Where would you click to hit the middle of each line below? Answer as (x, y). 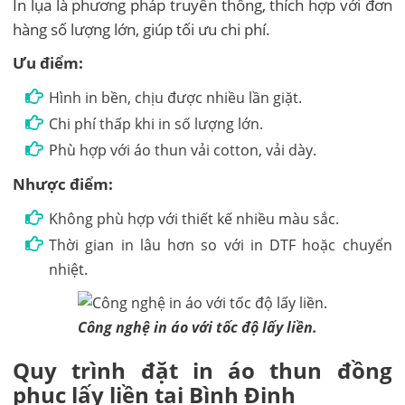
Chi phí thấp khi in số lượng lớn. (156, 123)
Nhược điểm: (63, 184)
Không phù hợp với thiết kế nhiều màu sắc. (194, 218)
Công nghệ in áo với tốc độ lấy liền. (197, 327)
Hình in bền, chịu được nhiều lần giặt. (176, 97)
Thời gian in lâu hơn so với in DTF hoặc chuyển (221, 245)
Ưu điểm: (48, 62)
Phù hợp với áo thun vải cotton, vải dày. (183, 150)
